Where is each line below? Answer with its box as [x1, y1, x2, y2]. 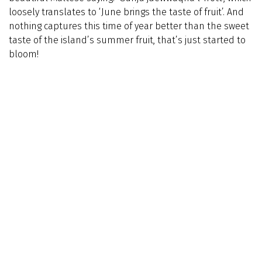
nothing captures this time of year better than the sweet [9, 20, 249, 32]
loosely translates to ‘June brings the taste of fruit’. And [9, 6, 244, 18]
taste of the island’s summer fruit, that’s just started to [9, 35, 246, 46]
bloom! [9, 49, 39, 60]
